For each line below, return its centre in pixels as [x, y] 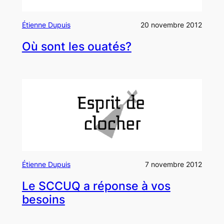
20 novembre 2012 [171, 24]
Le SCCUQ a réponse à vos [96, 186]
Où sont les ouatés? [76, 47]
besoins [43, 199]
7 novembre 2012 [174, 164]
